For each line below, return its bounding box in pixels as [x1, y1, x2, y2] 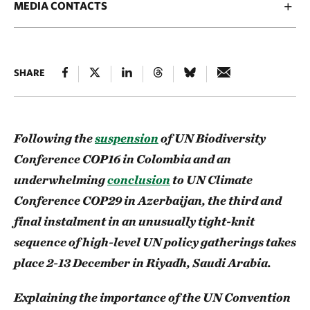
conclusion [107, 172, 170, 187]
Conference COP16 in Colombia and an [14, 152, 231, 166]
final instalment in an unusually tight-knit [14, 214, 255, 228]
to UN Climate [170, 172, 253, 187]
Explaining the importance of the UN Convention [14, 290, 291, 304]
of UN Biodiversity [158, 131, 266, 145]
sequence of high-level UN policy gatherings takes [14, 235, 296, 249]
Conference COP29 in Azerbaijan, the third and [14, 193, 282, 208]
